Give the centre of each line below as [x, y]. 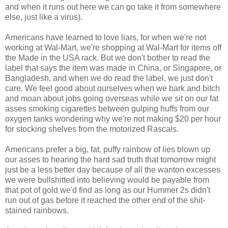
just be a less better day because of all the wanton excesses [113, 170]
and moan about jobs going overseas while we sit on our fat [112, 99]
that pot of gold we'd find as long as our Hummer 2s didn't [108, 190]
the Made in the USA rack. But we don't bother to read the [108, 58]
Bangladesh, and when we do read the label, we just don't [109, 78]
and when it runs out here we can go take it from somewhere [113, 7]
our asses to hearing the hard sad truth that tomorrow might [110, 160]
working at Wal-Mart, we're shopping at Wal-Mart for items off [113, 48]
